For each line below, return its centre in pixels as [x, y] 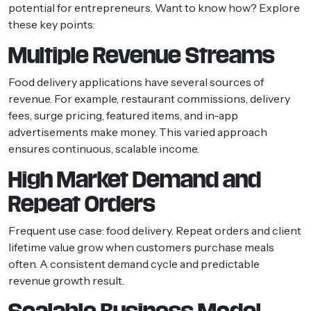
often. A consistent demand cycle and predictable [134, 263]
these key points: [53, 24]
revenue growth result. [66, 280]
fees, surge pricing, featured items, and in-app [123, 115]
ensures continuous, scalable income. [104, 148]
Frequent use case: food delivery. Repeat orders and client [155, 230]
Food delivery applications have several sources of [136, 82]
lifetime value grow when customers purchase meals [141, 247]
